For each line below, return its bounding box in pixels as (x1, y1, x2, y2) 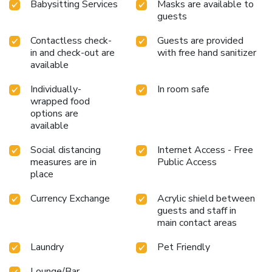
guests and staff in (157, 204, 236, 218)
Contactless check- (30, 34, 112, 48)
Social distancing (30, 143, 101, 157)
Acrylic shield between (157, 192, 255, 206)
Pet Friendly (157, 240, 210, 254)
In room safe (157, 83, 209, 97)
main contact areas (157, 216, 237, 230)
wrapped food (30, 95, 90, 109)
